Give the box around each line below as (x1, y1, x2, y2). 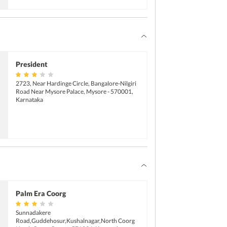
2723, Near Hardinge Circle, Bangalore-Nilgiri (15, 79, 136, 87)
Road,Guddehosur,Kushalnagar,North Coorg (15, 217, 135, 225)
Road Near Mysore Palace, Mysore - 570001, (15, 87, 133, 95)
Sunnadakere (15, 209, 51, 217)
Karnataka (15, 95, 43, 103)
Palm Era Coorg (15, 189, 66, 198)
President (15, 59, 48, 68)
